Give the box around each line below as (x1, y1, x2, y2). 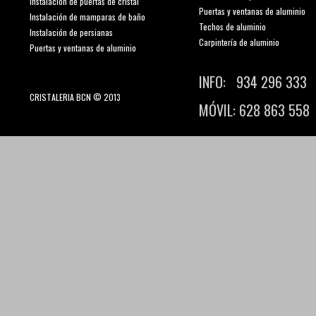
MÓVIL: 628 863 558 (199, 99, 310, 121)
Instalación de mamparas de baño (30, 11, 145, 23)
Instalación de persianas (30, 26, 113, 39)
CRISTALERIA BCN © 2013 (30, 91, 121, 104)
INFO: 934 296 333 (199, 71, 307, 93)
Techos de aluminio (199, 20, 266, 33)
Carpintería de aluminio (199, 36, 279, 49)
